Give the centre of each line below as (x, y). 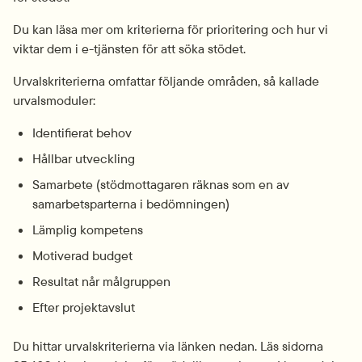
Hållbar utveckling (84, 159)
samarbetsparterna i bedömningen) (131, 204)
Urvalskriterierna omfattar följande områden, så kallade (166, 81)
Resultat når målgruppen (101, 282)
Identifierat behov (82, 133)
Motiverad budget (82, 256)
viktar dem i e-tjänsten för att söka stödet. (129, 49)
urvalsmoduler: (54, 101)
